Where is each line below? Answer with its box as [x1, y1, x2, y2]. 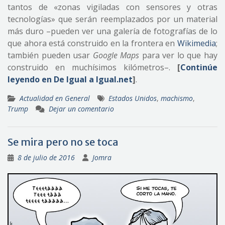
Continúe [180, 61, 217, 73]
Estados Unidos [108, 93, 157, 103]
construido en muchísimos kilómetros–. [8, 61, 177, 73]
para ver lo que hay [139, 49, 218, 61]
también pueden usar [8, 49, 93, 61]
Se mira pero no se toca [8, 135, 119, 148]
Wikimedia [177, 37, 216, 49]
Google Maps [92, 49, 140, 61]
